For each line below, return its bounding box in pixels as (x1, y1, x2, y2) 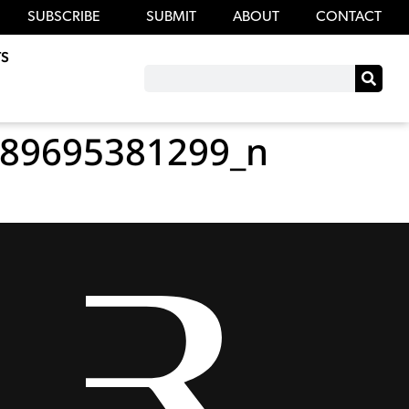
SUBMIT (145, 10, 196, 26)
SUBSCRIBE (26, 10, 100, 26)
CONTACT (315, 10, 382, 26)
